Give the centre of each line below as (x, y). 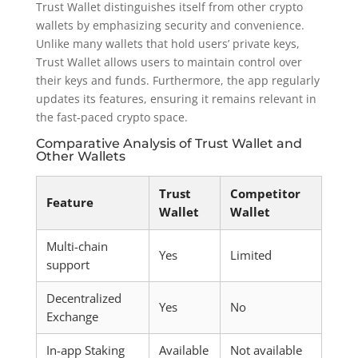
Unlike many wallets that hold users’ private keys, (167, 44)
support (68, 265)
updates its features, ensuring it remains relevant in (176, 99)
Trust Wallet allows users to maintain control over (169, 62)
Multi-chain (77, 246)
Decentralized (84, 298)
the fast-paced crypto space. (111, 117)
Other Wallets (80, 156)
